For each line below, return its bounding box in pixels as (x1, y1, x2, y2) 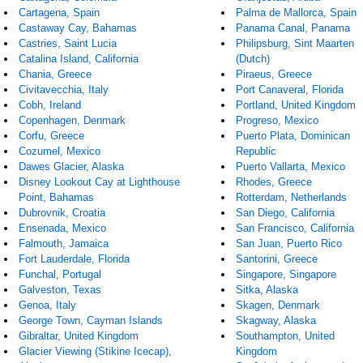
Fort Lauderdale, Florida (19, 253, 130, 265)
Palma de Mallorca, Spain (236, 6, 357, 19)
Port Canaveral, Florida (236, 83, 344, 96)
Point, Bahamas (19, 191, 95, 203)
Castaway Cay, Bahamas (19, 22, 138, 34)
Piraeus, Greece (236, 68, 313, 80)
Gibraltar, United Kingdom (19, 330, 139, 342)
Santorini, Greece (236, 253, 318, 265)
